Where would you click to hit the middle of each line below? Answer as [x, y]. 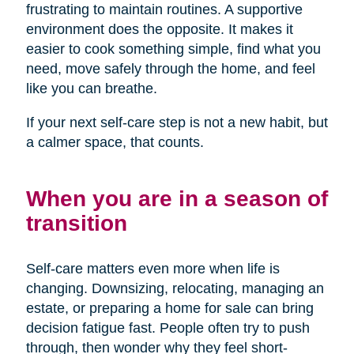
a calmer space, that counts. [115, 143]
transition [76, 223]
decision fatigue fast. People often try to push [168, 328]
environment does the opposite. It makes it [159, 30]
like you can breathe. [91, 89]
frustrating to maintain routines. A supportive [164, 10]
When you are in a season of [177, 199]
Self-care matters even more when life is [153, 269]
